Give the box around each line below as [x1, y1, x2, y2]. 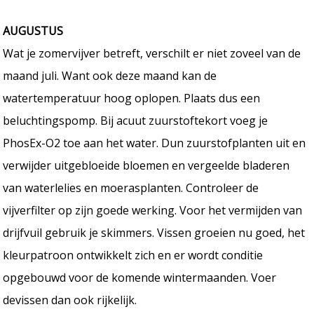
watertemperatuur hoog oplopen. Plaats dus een [3, 90, 261, 106]
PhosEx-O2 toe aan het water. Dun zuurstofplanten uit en [3, 135, 306, 151]
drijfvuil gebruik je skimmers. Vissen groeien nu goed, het [3, 224, 306, 240]
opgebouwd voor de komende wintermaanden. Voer [3, 269, 277, 285]
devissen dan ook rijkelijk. [3, 292, 137, 308]
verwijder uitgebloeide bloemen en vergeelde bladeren [3, 157, 290, 173]
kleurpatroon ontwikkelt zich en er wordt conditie [3, 247, 264, 263]
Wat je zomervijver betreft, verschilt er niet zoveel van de [3, 45, 301, 61]
